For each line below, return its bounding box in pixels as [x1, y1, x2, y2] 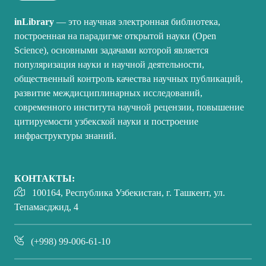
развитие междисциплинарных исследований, [14, 87, 202, 98]
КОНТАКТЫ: [14, 173, 75, 183]
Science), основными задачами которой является [14, 45, 208, 55]
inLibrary [14, 16, 54, 27]
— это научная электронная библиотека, [54, 16, 220, 27]
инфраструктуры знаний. [14, 130, 116, 141]
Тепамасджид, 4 [14, 201, 78, 212]
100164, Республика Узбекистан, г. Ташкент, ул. [30, 187, 225, 198]
